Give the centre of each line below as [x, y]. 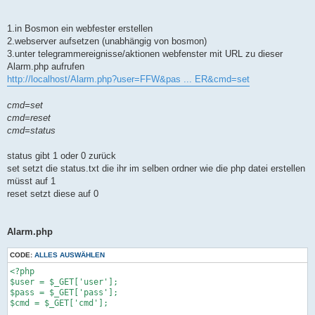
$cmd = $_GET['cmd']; [59, 303]
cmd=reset [29, 118]
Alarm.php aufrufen [46, 67]
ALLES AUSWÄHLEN [70, 255]
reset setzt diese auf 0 [53, 194]
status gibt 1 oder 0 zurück [62, 156]
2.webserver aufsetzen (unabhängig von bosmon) [107, 41]
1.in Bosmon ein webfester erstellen [80, 29]
